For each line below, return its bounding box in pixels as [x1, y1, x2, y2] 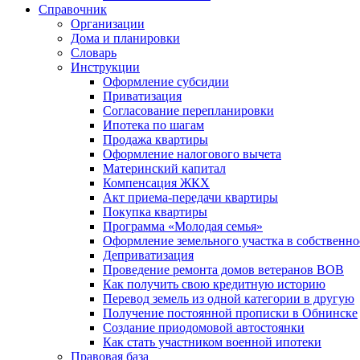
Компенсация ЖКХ [103, 175, 210, 190]
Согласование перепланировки [103, 103, 274, 117]
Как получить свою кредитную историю [103, 276, 325, 291]
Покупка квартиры [103, 204, 207, 219]
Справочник [39, 2, 107, 16]
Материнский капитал [103, 161, 226, 175]
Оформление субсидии [103, 74, 229, 88]
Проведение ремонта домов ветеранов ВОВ [103, 262, 344, 276]
